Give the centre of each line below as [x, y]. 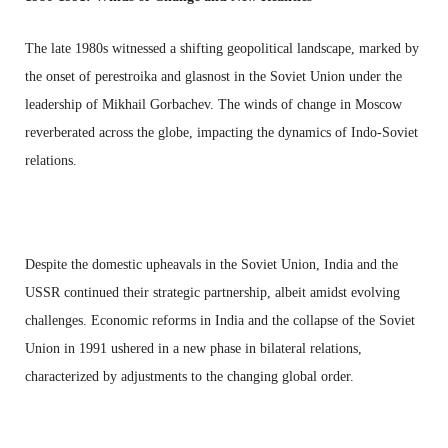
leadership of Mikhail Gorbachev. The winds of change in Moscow [213, 104]
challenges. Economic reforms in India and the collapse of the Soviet [220, 320]
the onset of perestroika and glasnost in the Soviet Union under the [213, 76]
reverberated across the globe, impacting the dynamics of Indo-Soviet [221, 132]
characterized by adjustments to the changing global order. [189, 376]
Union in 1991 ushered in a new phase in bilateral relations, [193, 348]
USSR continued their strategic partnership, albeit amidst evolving [212, 292]
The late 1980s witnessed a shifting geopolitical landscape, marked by [222, 48]
